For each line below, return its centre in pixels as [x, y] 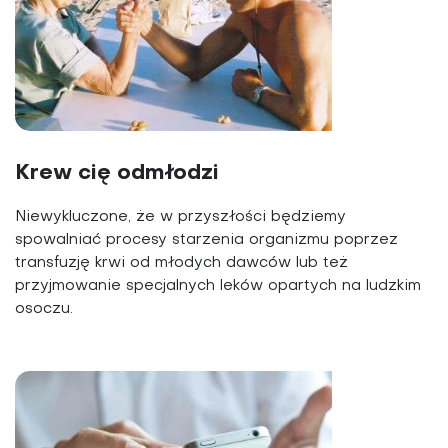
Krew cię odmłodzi [117, 173]
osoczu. [44, 308]
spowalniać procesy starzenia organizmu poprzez [206, 239]
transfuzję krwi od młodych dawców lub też [181, 262]
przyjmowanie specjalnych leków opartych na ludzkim [218, 285]
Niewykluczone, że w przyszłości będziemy [180, 216]
